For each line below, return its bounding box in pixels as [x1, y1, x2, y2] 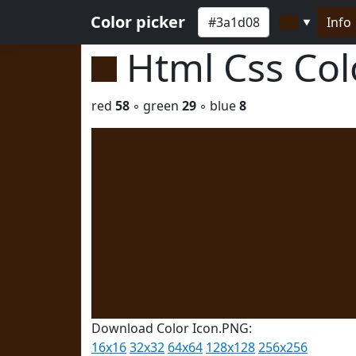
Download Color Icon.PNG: [91, 319, 252, 337]
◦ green [130, 97, 182, 114]
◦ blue [196, 97, 239, 114]
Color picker [91, 11, 185, 33]
